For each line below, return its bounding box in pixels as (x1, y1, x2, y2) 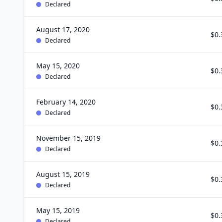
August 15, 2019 (36, 169, 90, 179)
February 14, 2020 (36, 97, 96, 107)
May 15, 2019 (36, 206, 80, 215)
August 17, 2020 (36, 25, 90, 34)
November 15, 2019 (36, 133, 101, 143)
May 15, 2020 (36, 61, 80, 70)
